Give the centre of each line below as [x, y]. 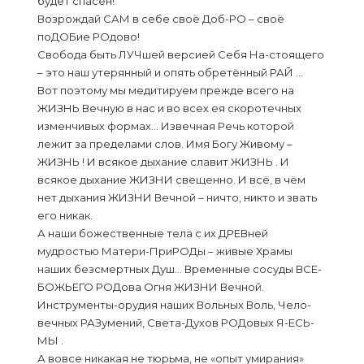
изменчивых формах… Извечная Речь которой [166, 126]
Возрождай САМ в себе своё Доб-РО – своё [161, 19]
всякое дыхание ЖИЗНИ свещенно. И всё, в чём [171, 180]
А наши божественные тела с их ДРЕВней [153, 233]
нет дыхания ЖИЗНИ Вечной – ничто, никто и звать [177, 197]
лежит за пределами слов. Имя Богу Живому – [165, 144]
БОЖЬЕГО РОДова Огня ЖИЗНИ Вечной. [151, 287]
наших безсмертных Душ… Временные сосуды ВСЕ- [180, 269]
